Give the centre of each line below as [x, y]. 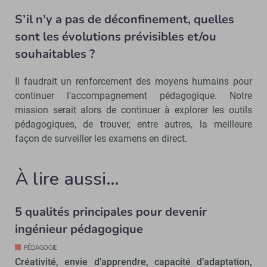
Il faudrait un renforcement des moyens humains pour [133, 81]
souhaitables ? [55, 54]
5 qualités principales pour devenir [111, 212]
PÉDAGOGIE [41, 247]
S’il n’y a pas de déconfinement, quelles [125, 19]
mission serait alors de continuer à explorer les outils [133, 110]
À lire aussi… [67, 179]
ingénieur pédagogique [79, 229]
